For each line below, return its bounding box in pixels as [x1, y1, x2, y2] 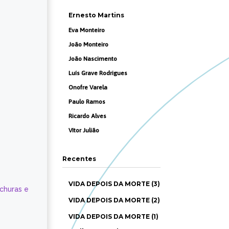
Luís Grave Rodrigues [68, 70, 127, 77]
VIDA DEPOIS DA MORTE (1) [68, 213, 158, 220]
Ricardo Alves [68, 112, 106, 120]
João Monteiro [68, 41, 108, 48]
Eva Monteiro [68, 27, 105, 34]
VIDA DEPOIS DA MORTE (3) [68, 180, 160, 188]
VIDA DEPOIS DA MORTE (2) [68, 196, 160, 204]
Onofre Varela [68, 84, 107, 91]
